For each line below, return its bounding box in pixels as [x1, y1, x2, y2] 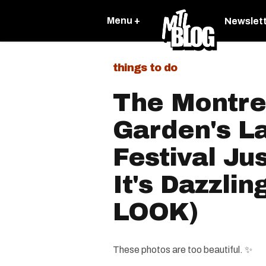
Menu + [107, 15, 140, 26]
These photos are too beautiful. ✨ [113, 245, 252, 255]
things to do [113, 62, 177, 74]
